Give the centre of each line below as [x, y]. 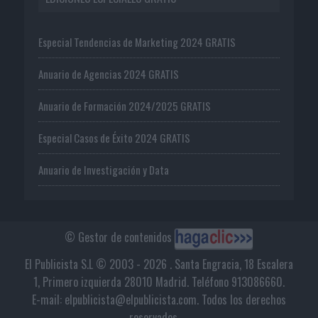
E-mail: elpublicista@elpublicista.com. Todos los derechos [159, 299]
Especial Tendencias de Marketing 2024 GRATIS [137, 42]
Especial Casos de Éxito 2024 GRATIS [114, 137]
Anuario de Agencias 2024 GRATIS [108, 73]
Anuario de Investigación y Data [103, 169]
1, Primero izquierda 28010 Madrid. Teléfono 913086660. [159, 281]
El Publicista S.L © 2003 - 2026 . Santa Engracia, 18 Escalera [159, 264]
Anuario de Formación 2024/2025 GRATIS [124, 105]
